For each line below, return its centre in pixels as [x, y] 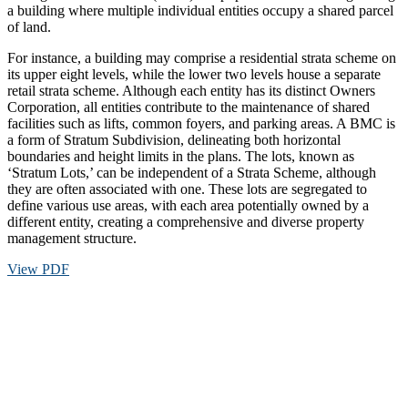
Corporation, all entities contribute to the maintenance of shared [189, 107]
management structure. [72, 239]
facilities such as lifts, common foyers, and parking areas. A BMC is [201, 124]
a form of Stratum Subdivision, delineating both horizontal [174, 140]
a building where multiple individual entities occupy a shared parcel [200, 11]
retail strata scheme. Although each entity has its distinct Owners [191, 91]
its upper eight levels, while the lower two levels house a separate [194, 75]
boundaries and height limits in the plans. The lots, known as [181, 157]
